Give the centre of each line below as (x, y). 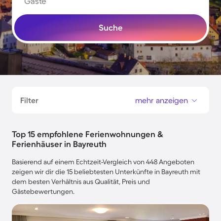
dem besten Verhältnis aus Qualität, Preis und (81, 182)
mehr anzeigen (162, 100)
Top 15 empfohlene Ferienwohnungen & (88, 134)
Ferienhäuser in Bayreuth (59, 144)
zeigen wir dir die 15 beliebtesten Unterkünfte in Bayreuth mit (106, 172)
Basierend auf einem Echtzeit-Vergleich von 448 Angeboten (103, 162)
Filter (29, 100)
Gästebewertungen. (43, 191)
